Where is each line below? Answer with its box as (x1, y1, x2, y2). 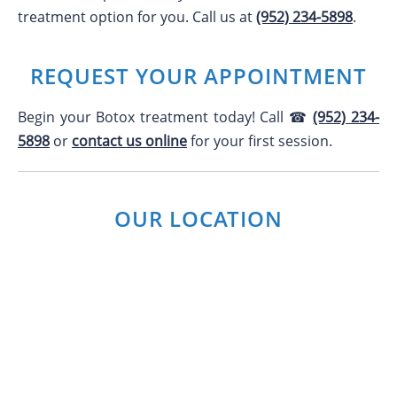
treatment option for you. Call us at (18, 7, 256, 27)
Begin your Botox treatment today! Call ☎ (18, 107, 314, 127)
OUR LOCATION (114, 204, 283, 233)
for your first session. (187, 131, 332, 151)
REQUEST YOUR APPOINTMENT (30, 61, 367, 90)
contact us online (72, 131, 187, 151)
